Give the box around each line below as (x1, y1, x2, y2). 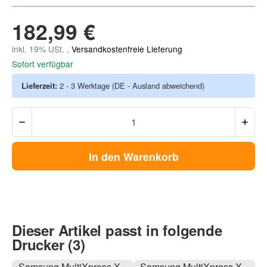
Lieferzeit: (21, 79, 60, 91)
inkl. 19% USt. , (12, 42, 72, 55)
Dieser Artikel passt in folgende (12, 219, 222, 240)
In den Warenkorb (88, 148, 179, 164)
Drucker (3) (12, 234, 85, 254)
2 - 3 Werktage (60, 79, 112, 91)
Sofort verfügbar (12, 57, 73, 70)
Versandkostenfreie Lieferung (72, 42, 182, 55)
